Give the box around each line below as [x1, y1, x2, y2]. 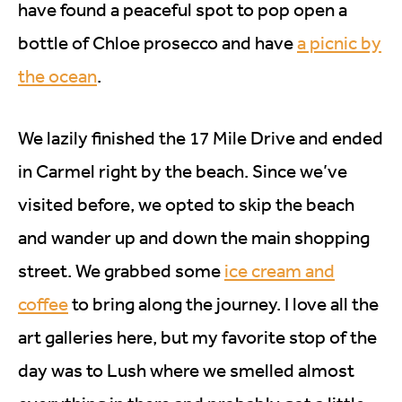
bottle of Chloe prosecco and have [18, 31, 297, 55]
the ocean [18, 65, 97, 88]
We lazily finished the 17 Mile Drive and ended [18, 127, 383, 150]
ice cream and [224, 259, 335, 283]
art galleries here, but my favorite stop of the [18, 326, 377, 349]
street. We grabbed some [18, 259, 224, 283]
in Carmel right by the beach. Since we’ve [18, 160, 347, 183]
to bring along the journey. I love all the [68, 293, 379, 316]
